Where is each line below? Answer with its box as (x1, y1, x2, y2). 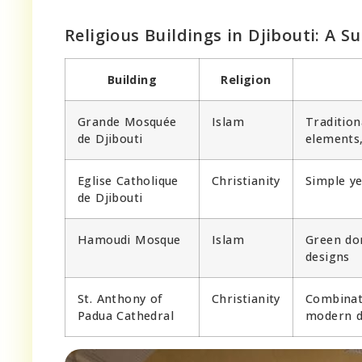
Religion (221, 71, 271, 87)
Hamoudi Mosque (78, 231, 181, 247)
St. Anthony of (78, 290, 163, 306)
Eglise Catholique (78, 172, 179, 188)
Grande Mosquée (78, 113, 177, 129)
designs (305, 248, 350, 264)
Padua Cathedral (78, 307, 175, 323)
